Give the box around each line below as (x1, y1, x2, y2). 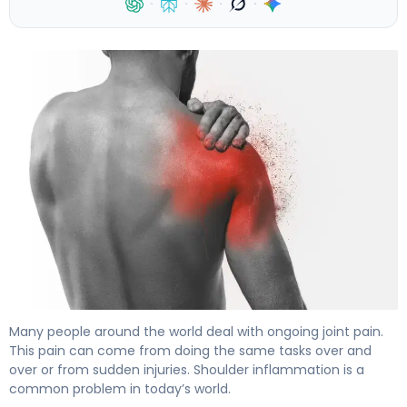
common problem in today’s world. (9, 379, 231, 398)
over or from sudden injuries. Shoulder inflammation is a (9, 360, 364, 379)
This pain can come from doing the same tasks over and (9, 341, 372, 360)
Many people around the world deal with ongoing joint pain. (9, 322, 383, 341)
